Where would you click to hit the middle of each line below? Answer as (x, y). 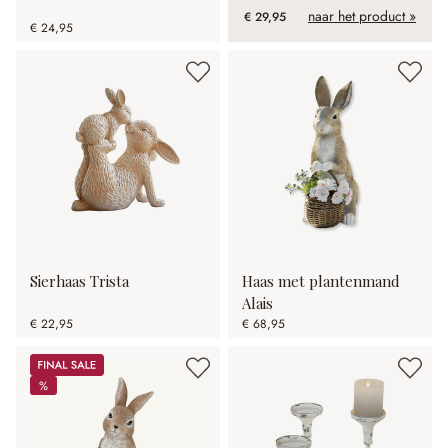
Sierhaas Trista (79, 281)
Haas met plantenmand (321, 281)
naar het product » (362, 16)
